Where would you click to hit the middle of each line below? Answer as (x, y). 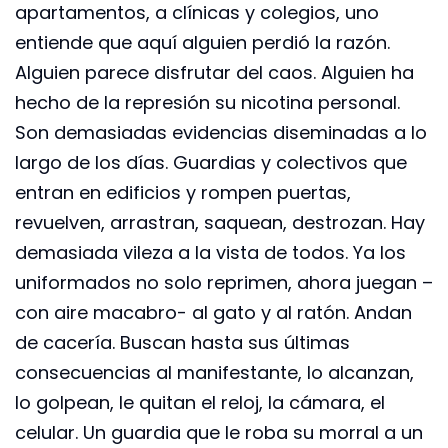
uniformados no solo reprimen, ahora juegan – (224, 282)
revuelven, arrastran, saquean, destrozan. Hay (220, 222)
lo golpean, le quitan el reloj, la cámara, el (200, 402)
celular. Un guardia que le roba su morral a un (219, 432)
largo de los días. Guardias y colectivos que (211, 162)
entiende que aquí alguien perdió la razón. (202, 42)
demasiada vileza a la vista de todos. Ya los (210, 252)
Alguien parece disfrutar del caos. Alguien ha (214, 72)
